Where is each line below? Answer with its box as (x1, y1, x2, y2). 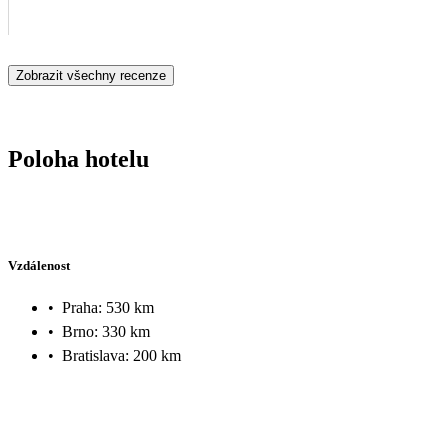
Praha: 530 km (62, 298, 154, 316)
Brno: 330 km (62, 322, 150, 340)
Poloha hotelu (8, 145, 149, 172)
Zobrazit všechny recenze (16, 67, 166, 83)
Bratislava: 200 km (62, 346, 181, 364)
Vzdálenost (8, 258, 70, 274)
